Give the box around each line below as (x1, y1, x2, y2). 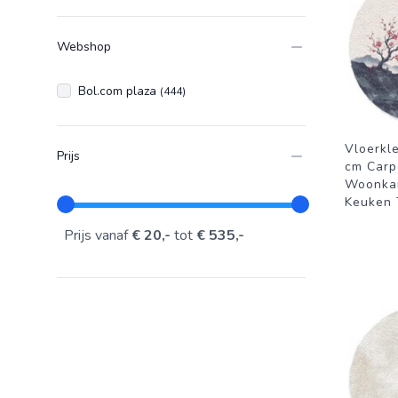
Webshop (57, 38, 111, 55)
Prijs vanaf (64, 226, 131, 245)
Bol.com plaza (78, 83, 160, 99)
